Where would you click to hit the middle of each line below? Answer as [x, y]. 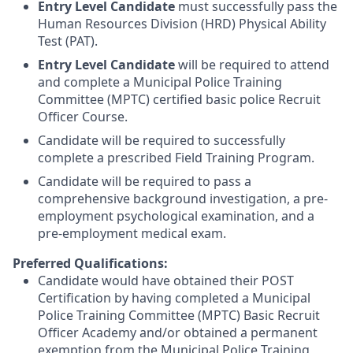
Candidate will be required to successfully [162, 140]
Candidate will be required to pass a [145, 181]
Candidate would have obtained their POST [166, 280]
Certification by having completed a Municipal [174, 297]
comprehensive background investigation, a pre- [183, 198]
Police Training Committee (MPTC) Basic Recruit [179, 315]
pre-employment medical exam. [132, 233]
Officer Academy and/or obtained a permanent [178, 332]
